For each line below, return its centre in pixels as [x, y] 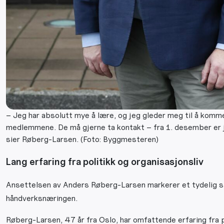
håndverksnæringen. [42, 198]
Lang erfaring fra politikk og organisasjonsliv [105, 161]
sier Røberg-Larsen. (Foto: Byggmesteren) [82, 139]
